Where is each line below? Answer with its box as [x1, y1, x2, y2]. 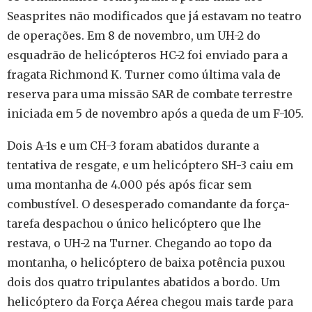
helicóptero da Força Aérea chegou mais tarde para [7, 294, 293, 309]
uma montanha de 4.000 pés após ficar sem [7, 177, 251, 192]
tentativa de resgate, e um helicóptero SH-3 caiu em [7, 157, 293, 172]
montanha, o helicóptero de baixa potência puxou [7, 255, 286, 270]
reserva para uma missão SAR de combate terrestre [7, 86, 292, 101]
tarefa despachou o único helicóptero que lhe [7, 216, 261, 231]
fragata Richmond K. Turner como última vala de [7, 67, 281, 81]
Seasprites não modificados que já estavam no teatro [7, 8, 302, 23]
